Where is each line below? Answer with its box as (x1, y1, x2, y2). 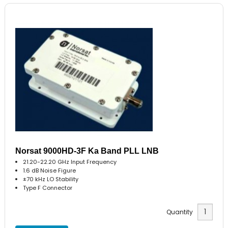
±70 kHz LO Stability (23, 175, 79, 183)
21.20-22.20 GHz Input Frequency (23, 157, 117, 166)
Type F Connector (23, 183, 73, 192)
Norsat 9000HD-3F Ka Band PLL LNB (15, 146, 159, 155)
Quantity (166, 208, 197, 217)
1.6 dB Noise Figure (23, 166, 76, 175)
